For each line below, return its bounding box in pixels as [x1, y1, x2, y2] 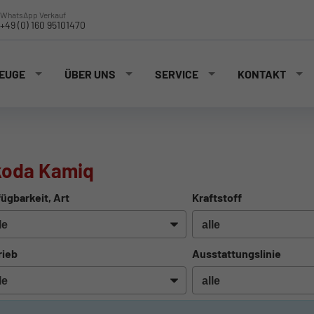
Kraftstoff [192, 191, 243, 205]
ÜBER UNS [64, 67, 116, 81]
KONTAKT [238, 67, 286, 81]
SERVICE [155, 67, 198, 81]
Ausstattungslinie [192, 247, 282, 261]
